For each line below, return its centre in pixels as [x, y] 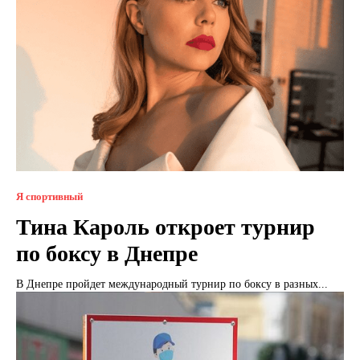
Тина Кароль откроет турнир [166, 227]
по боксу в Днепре [107, 253]
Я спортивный [49, 196]
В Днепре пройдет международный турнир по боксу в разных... [172, 284]
